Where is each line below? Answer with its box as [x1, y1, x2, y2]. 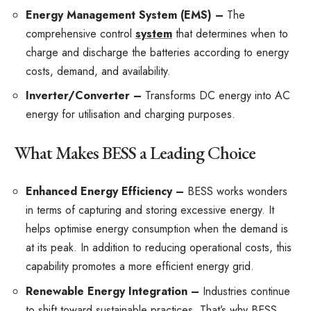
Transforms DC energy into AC [145, 87, 290, 103]
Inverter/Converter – [26, 87, 145, 103]
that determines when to [172, 25, 288, 42]
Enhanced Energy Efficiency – [26, 183, 187, 199]
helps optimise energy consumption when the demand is [26, 221, 288, 237]
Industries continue [203, 283, 290, 299]
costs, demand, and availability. [26, 62, 171, 79]
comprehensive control [26, 25, 135, 42]
